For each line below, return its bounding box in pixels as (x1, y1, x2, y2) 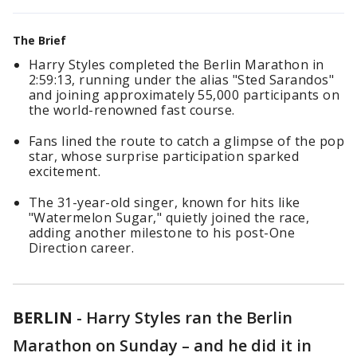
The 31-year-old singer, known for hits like (29, 194, 300, 211)
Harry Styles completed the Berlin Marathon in (29, 56, 324, 73)
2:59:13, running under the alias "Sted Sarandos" (29, 71, 335, 88)
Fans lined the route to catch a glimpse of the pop (29, 132, 345, 150)
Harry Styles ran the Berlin (86, 307, 292, 328)
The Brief (13, 33, 66, 48)
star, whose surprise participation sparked (29, 147, 300, 165)
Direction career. (29, 239, 135, 257)
